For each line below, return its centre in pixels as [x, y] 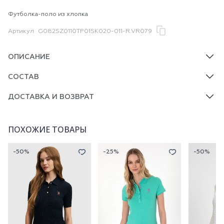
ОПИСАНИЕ [29, 57]
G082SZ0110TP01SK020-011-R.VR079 [95, 31]
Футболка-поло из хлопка [48, 14]
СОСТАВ [23, 77]
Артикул [21, 31]
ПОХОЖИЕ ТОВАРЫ [47, 129]
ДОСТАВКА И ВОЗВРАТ [51, 97]
